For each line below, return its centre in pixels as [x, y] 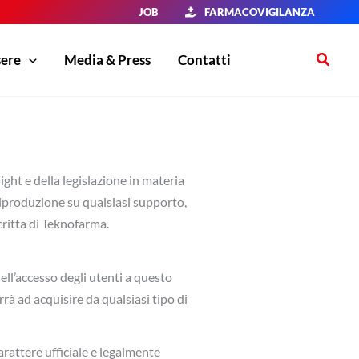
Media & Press [107, 60]
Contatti [204, 60]
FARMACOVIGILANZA [256, 12]
